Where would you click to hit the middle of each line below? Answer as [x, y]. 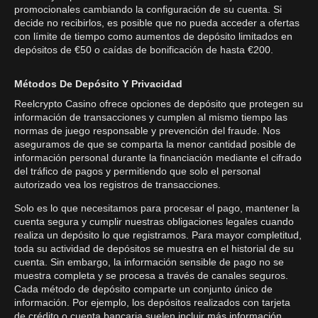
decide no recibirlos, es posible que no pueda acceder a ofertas [157, 23]
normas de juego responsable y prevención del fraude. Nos [147, 131]
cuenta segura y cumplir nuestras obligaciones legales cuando [154, 221]
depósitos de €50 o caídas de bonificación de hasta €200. [144, 50]
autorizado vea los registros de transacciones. [117, 185]
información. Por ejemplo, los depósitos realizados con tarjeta [152, 302]
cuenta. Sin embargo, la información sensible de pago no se [149, 262]
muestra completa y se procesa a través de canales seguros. [151, 275]
